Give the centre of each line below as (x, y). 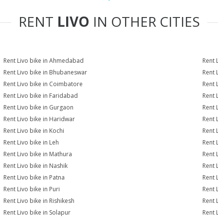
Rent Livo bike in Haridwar (39, 119)
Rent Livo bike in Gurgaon (39, 107)
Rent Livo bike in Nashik (36, 166)
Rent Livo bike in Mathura (38, 154)
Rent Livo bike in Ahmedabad (44, 61)
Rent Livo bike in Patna (34, 177)
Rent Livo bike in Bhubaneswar (45, 72)
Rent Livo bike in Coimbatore (43, 84)
